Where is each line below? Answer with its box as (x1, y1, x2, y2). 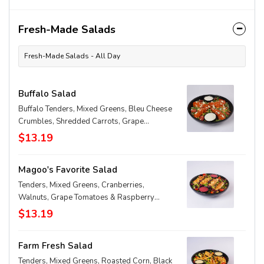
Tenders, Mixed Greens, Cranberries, (18, 180, 144, 190)
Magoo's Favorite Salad (18, 164, 117, 176)
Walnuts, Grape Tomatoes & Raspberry (18, 192, 154, 203)
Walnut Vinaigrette (18, 204, 82, 215)
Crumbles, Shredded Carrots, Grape (18, 116, 144, 127)
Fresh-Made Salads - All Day (24, 51, 120, 61)
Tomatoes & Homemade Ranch (18, 128, 125, 139)
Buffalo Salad (18, 88, 76, 100)
